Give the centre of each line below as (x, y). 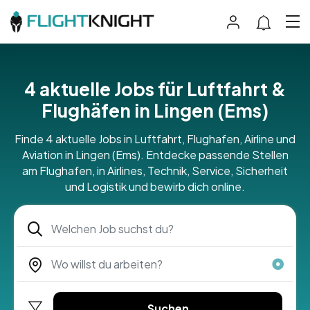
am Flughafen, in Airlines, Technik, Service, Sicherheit (155, 170)
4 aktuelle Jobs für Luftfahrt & (155, 89)
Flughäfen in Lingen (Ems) (155, 110)
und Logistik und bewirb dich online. (155, 186)
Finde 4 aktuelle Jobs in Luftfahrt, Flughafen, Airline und (155, 138)
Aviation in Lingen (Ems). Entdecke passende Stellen (155, 154)
